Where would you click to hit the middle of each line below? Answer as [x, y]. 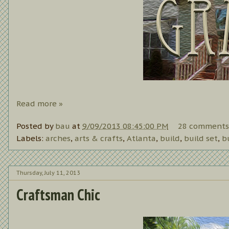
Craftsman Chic [58, 195]
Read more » [40, 103]
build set [201, 139]
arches [58, 139]
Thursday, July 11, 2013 [48, 173]
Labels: [31, 139]
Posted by [36, 126]
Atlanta [141, 139]
